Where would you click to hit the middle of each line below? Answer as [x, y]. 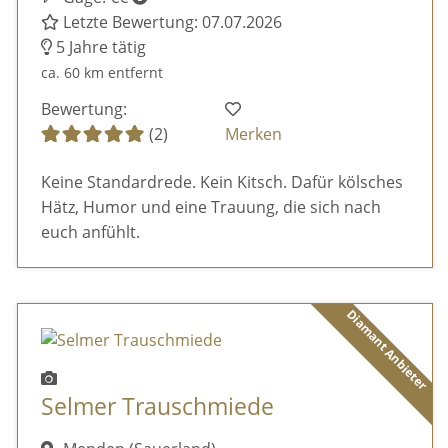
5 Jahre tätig [98, 47]
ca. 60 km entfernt [101, 73]
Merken [254, 133]
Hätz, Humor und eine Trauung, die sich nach [210, 206]
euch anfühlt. [90, 231]
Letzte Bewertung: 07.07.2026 [170, 22]
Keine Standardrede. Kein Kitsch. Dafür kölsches [221, 181]
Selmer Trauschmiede [157, 407]
